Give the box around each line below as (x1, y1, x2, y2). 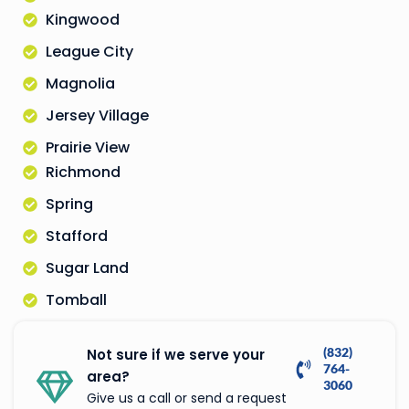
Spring (46, 194, 93, 215)
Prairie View (46, 137, 130, 159)
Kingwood (46, 9, 120, 31)
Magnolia (46, 73, 115, 95)
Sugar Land (46, 257, 129, 279)
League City (46, 41, 133, 63)
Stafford (46, 225, 108, 247)
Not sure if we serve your (87, 345, 265, 365)
